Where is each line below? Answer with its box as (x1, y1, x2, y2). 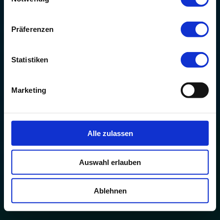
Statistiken (11, 55, 49, 64)
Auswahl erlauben (79, 158, 141, 166)
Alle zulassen (87, 129, 133, 137)
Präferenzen (11, 25, 54, 33)
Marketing (11, 85, 46, 94)
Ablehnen (93, 186, 127, 195)
